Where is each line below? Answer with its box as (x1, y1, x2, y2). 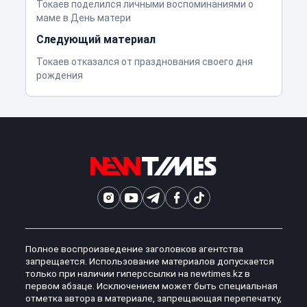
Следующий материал (36, 32, 156, 46)
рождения (36, 69, 83, 81)
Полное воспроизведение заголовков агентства (25, 243, 243, 254)
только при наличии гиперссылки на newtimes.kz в (25, 267, 250, 279)
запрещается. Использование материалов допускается (25, 255, 274, 267)
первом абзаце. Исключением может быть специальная (25, 280, 278, 291)
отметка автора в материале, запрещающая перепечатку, (25, 292, 282, 304)
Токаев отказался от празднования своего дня (36, 56, 253, 67)
